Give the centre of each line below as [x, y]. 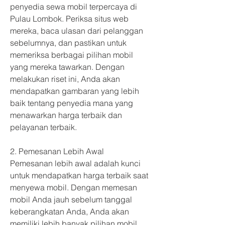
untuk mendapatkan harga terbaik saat [80, 175]
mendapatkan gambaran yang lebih [76, 91]
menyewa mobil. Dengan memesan [75, 187]
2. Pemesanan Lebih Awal [57, 151]
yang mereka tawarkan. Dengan [68, 67]
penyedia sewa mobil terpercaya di [75, 7]
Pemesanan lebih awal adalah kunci [76, 163]
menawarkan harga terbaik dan [67, 115]
